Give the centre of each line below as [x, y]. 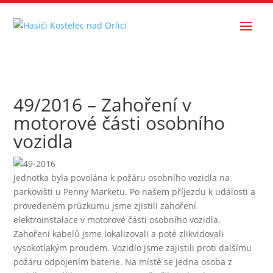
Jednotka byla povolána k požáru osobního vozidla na [122, 178]
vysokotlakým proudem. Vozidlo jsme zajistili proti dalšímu [133, 248]
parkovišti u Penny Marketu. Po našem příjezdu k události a [135, 192]
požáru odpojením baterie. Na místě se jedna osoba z [123, 262]
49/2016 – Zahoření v [103, 105]
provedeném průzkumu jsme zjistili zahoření [105, 206]
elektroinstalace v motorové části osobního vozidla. [117, 220]
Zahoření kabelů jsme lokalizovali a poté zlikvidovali [119, 234]
